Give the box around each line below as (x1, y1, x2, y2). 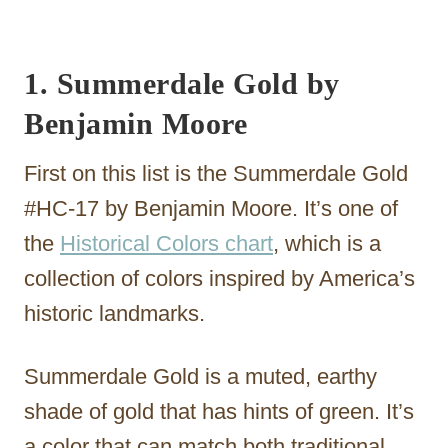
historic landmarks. (24, 300, 205, 326)
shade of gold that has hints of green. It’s (24, 398, 414, 424)
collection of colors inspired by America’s (24, 265, 415, 291)
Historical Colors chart (60, 230, 273, 256)
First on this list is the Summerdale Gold (24, 160, 408, 186)
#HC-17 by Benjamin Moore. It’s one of (24, 195, 398, 221)
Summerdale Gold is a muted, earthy (24, 363, 377, 389)
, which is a (273, 230, 381, 256)
